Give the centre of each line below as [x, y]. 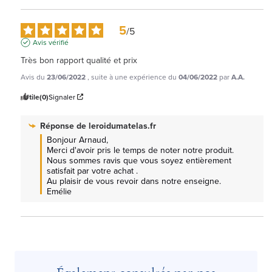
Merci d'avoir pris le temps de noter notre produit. [140, 150]
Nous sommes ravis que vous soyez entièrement [139, 160]
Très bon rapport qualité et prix [79, 60]
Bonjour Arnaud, [79, 139]
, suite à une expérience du [133, 76]
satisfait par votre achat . [92, 170]
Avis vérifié [51, 42]
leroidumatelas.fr [122, 125]
